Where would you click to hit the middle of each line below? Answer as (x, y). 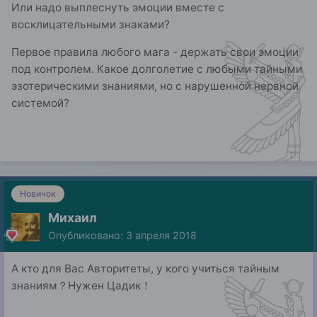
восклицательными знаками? (91, 25)
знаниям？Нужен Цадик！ (81, 286)
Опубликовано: (87, 236)
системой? (40, 103)
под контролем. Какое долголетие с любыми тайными (157, 69)
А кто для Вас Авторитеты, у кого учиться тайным (145, 269)
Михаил (73, 218)
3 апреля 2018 (161, 236)
